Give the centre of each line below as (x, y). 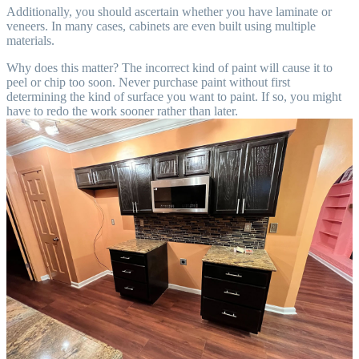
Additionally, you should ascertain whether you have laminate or (169, 12)
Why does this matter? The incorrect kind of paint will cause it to (169, 68)
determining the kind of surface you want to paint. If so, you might (174, 97)
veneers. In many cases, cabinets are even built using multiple (161, 26)
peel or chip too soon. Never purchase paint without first (148, 82)
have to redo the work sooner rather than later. (122, 111)
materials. (30, 40)
